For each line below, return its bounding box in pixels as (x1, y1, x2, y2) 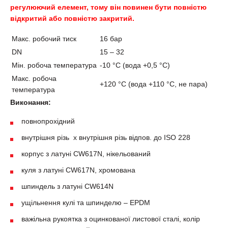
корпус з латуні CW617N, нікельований (21, 150, 151, 158)
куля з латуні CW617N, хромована (21, 166, 135, 174)
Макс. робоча (12, 74, 56, 82)
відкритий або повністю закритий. (10, 14, 134, 22)
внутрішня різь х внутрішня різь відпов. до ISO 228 (21, 133, 190, 141)
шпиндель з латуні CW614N (21, 182, 113, 190)
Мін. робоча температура (12, 61, 97, 69)
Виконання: (10, 98, 51, 106)
